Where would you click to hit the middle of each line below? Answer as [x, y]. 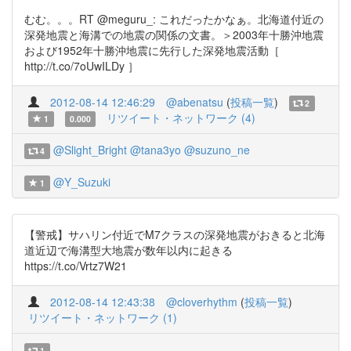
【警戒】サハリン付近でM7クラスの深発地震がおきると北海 [175, 234]
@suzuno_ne [217, 150]
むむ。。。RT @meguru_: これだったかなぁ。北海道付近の [174, 19]
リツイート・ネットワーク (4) [181, 118]
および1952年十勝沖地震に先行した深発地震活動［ [152, 50]
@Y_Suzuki [81, 182]
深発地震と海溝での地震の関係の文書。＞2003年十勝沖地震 [174, 34]
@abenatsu [195, 102]
